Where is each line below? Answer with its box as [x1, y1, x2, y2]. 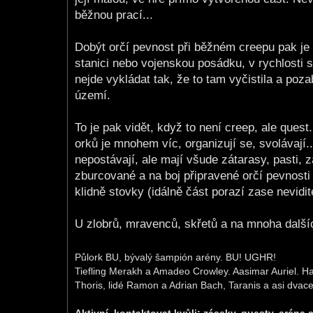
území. [75, 89, 110, 103]
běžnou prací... [75, 8, 153, 22]
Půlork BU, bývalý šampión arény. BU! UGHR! [75, 252, 276, 263]
